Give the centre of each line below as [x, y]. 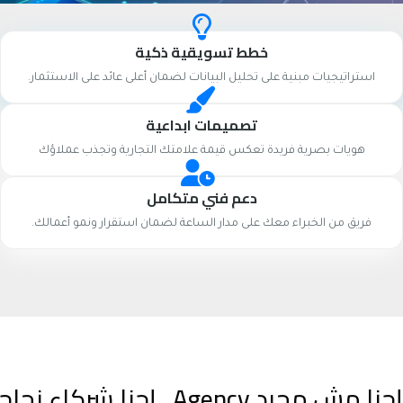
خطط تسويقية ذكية [201, 52]
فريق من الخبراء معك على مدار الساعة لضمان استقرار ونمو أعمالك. [201, 224]
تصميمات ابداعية [201, 125]
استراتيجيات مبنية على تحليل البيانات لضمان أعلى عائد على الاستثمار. [201, 78]
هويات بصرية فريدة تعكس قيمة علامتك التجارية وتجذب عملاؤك [201, 151]
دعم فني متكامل [201, 198]
